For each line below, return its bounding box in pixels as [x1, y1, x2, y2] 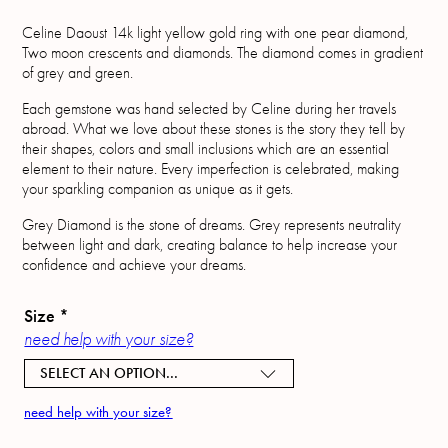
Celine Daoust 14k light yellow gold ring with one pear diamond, [22, 24, 409, 43]
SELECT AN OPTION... [40, 364, 179, 383]
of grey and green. [22, 64, 134, 83]
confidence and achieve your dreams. [22, 256, 247, 275]
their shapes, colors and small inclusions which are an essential [22, 140, 390, 159]
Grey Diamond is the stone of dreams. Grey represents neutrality [22, 216, 402, 235]
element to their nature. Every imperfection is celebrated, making [22, 160, 400, 179]
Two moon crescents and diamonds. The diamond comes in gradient [22, 44, 424, 63]
